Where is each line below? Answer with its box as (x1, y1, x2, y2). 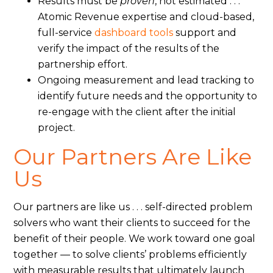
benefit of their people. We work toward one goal (13, 232, 256, 244)
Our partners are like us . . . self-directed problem (13, 200, 253, 213)
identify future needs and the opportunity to (38, 90, 258, 102)
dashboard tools (94, 26, 174, 38)
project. (38, 121, 76, 133)
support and (175, 26, 237, 38)
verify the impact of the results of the (38, 42, 220, 54)
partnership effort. (38, 58, 128, 70)
